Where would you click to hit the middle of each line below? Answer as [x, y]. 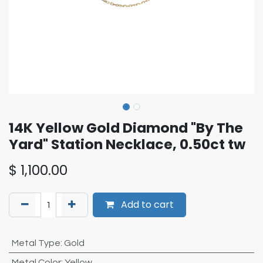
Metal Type [36, 243]
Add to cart [146, 205]
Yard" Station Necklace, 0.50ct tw [127, 144]
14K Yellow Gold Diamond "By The [126, 128]
